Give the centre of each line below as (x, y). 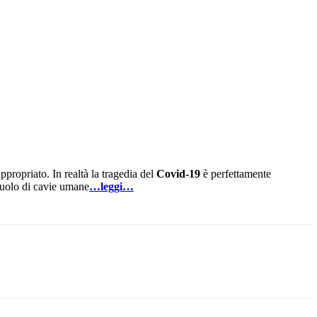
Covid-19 (178, 174)
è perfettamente (236, 174)
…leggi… (111, 187)
